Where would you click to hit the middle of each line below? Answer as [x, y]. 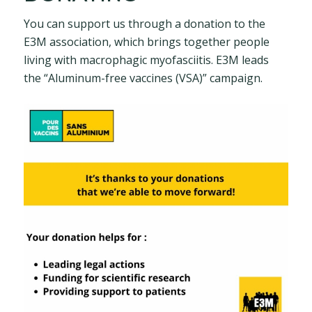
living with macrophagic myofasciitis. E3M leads [146, 60]
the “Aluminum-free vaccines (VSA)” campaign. [143, 78]
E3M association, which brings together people [146, 41]
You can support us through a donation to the [144, 23]
